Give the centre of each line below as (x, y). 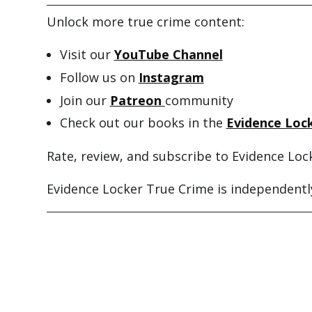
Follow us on (99, 77)
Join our (85, 100)
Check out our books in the (143, 123)
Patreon (137, 100)
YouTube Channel (168, 54)
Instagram (171, 77)
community (199, 100)
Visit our (87, 54)
